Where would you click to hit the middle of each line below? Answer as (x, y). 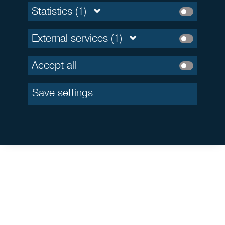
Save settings (63, 93)
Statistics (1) (59, 11)
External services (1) (77, 38)
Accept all (54, 65)
